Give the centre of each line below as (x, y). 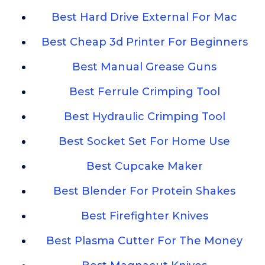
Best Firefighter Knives (144, 216)
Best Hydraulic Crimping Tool (144, 117)
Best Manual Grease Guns (144, 67)
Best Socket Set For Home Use (144, 142)
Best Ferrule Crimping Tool (144, 92)
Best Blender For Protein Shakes (144, 191)
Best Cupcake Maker (144, 167)
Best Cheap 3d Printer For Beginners (144, 42)
